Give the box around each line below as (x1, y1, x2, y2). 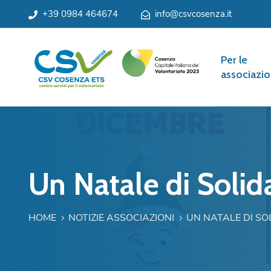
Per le (220, 53, 247, 67)
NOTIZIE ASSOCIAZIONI (68, 211, 174, 224)
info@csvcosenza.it (155, 8, 232, 20)
